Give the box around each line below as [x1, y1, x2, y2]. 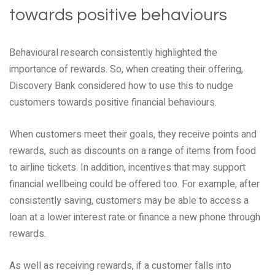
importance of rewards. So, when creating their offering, [9, 62, 243, 77]
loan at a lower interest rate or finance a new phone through [9, 210, 260, 225]
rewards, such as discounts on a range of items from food [9, 144, 256, 158]
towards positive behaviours [9, 6, 227, 24]
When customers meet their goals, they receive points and [9, 127, 257, 142]
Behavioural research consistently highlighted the [9, 45, 217, 60]
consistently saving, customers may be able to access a [9, 193, 249, 208]
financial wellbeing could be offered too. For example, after [9, 177, 260, 192]
